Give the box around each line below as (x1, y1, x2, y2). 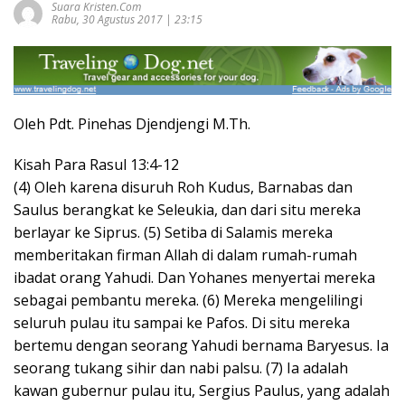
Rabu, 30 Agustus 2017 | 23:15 (52, 12, 202, 28)
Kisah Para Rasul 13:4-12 (14, 154, 179, 174)
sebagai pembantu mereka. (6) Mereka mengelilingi (14, 289, 363, 310)
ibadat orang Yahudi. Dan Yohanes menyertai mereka (14, 267, 375, 287)
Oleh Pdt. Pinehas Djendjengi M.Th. (14, 113, 250, 134)
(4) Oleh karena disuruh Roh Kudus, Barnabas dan (14, 176, 353, 197)
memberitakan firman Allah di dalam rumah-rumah (14, 244, 357, 265)
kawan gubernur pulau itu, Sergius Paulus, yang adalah (14, 380, 390, 400)
